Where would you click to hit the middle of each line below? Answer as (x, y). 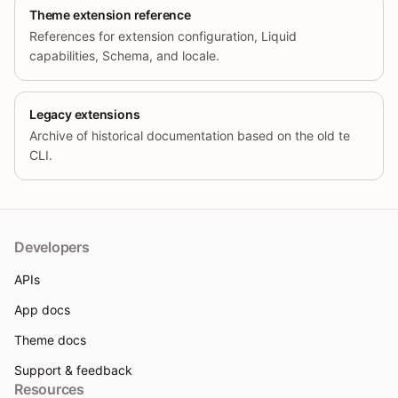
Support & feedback (73, 370)
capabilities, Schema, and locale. (124, 56)
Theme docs (50, 340)
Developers (52, 247)
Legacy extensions (85, 115)
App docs (42, 310)
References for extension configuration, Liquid (163, 36)
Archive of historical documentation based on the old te (190, 136)
